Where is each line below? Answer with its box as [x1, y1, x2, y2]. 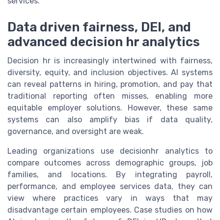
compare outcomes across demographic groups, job [7, 158, 213, 168]
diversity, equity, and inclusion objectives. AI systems [7, 68, 213, 78]
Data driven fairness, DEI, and [7, 20, 191, 35]
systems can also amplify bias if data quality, [7, 115, 213, 125]
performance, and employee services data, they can [7, 182, 213, 192]
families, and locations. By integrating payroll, [7, 170, 213, 180]
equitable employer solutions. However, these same [7, 103, 213, 113]
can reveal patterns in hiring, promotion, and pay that [7, 80, 213, 89]
